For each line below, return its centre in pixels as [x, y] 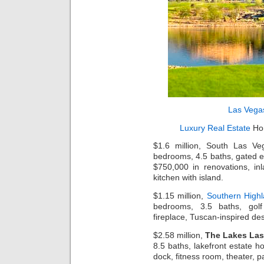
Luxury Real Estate [215, 128]
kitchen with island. [188, 178]
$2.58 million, [179, 235]
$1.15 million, [180, 195]
